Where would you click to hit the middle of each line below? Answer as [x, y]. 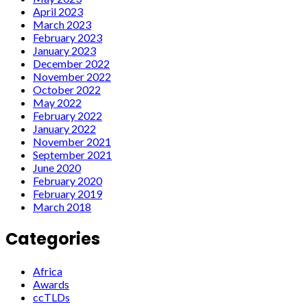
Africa [48, 271]
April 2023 [58, 11]
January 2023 [64, 50]
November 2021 [72, 141]
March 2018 [62, 206]
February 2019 [67, 193]
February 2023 [67, 37]
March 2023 [62, 24]
